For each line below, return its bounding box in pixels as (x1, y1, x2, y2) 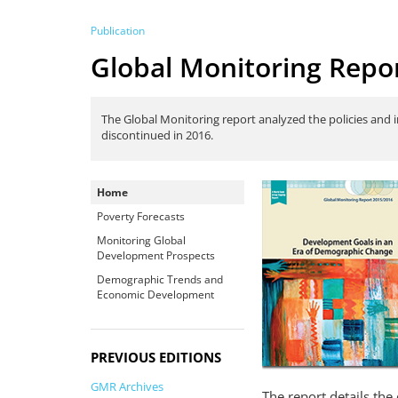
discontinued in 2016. (101, 127, 213, 143)
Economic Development (97, 287, 214, 302)
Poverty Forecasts (97, 209, 185, 224)
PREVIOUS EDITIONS (91, 348, 221, 366)
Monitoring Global (97, 233, 186, 248)
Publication (91, 23, 145, 38)
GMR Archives (91, 378, 163, 394)
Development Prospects (97, 248, 215, 263)
